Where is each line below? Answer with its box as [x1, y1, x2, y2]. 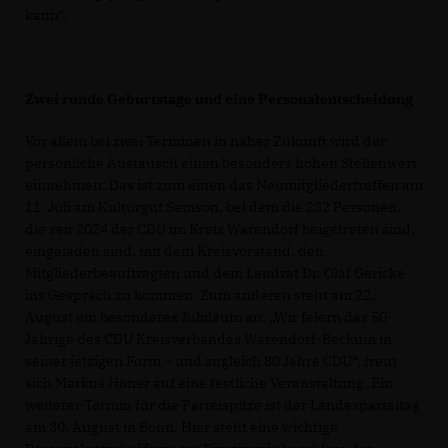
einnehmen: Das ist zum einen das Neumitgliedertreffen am [25, 175, 423, 194]
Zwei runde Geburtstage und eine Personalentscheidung [25, 89, 413, 108]
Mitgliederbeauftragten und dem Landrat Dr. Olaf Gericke [25, 263, 405, 282]
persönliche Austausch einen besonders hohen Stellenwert [25, 153, 417, 172]
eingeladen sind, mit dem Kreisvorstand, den [25, 241, 324, 260]
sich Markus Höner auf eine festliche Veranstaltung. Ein [25, 373, 393, 392]
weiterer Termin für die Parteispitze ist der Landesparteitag [25, 395, 420, 414]
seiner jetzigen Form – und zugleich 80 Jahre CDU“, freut [25, 351, 397, 370]
